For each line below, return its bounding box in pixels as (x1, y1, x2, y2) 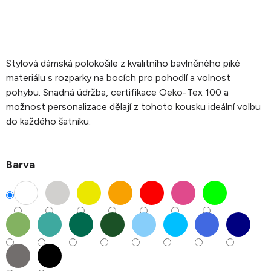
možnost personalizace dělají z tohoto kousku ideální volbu (6, 101, 261, 113)
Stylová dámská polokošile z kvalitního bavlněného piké (6, 57, 240, 70)
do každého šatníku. (6, 116, 91, 128)
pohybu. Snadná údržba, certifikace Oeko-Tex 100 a (6, 87, 229, 99)
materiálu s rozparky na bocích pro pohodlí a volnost (6, 72, 230, 84)
